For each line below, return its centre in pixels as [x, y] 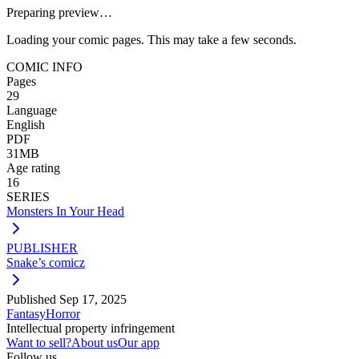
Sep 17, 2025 [93, 299]
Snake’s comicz [46, 262]
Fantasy [26, 313]
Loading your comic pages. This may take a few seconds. [151, 39]
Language [32, 110]
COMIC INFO [44, 67]
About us [95, 342]
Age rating [33, 167]
